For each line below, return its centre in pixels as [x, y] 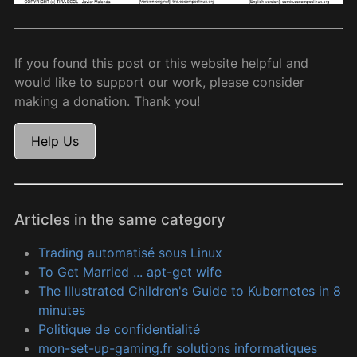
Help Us [55, 141]
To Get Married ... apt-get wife [130, 272]
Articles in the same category [120, 220]
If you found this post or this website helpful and [161, 63]
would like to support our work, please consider [159, 82]
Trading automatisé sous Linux [130, 253]
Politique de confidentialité [119, 330]
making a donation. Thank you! [107, 102]
